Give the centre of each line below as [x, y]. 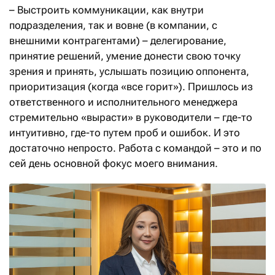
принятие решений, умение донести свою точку [125, 56]
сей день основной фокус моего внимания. [114, 163]
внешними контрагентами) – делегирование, [118, 40]
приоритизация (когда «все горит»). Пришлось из [131, 86]
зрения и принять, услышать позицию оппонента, [129, 71]
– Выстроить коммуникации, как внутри [107, 10]
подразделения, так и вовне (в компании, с [113, 25]
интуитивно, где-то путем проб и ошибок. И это [125, 132]
